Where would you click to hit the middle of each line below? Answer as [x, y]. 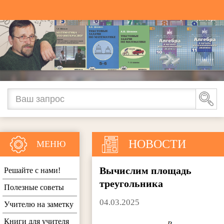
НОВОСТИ [157, 144]
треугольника [131, 184]
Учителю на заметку [39, 204]
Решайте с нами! [32, 170]
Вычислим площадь [146, 171]
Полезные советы [34, 187]
